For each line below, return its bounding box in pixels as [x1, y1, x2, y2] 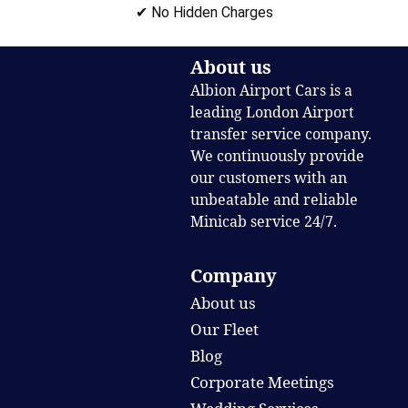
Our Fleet [190, 319, 260, 341]
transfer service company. [190, 124, 372, 145]
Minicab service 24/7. [190, 211, 338, 232]
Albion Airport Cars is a [190, 80, 353, 101]
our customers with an [190, 168, 348, 189]
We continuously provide [190, 146, 365, 167]
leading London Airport [190, 102, 355, 123]
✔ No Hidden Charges [135, 4, 273, 22]
